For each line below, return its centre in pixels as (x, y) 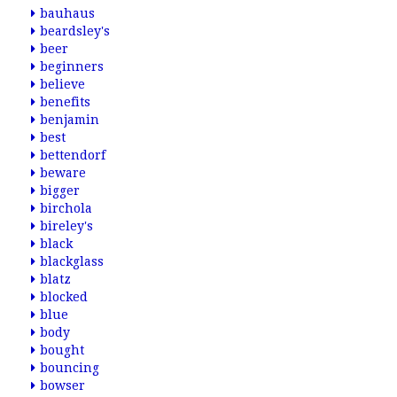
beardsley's (75, 31)
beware (63, 173)
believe (62, 84)
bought (62, 350)
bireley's (66, 226)
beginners (72, 66)
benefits (65, 102)
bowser (62, 385)
